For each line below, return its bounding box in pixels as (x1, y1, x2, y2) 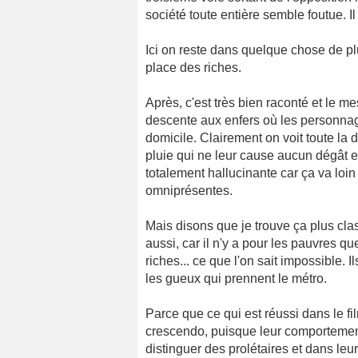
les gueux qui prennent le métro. (145, 272, 327, 286)
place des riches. (145, 61, 241, 75)
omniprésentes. (145, 184, 233, 198)
